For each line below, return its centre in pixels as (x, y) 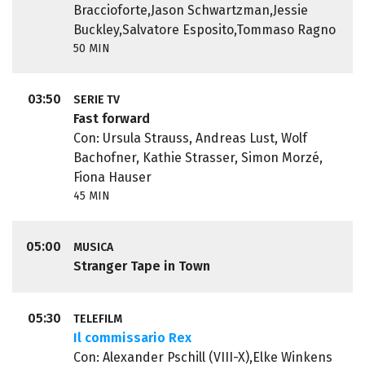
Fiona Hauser (112, 178)
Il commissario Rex (132, 338)
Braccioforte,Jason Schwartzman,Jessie (190, 11)
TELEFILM (97, 319)
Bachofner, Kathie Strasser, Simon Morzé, (198, 158)
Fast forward (111, 119)
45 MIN (91, 196)
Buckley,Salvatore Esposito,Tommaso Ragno (204, 30)
